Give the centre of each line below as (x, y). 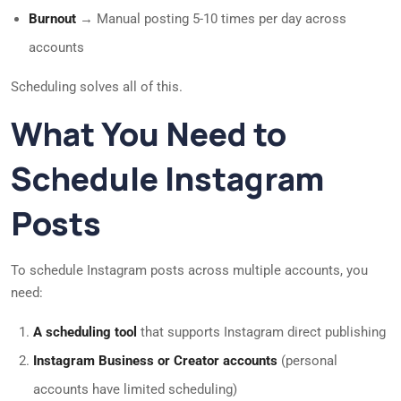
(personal (307, 361)
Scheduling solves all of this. (97, 87)
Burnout (52, 19)
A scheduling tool (85, 333)
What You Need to (149, 134)
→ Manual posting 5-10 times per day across (211, 19)
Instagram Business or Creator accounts (155, 361)
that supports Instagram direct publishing (261, 333)
